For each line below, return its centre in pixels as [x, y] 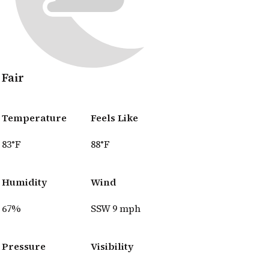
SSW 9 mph [116, 208]
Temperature [34, 118]
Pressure [24, 246]
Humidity [24, 182]
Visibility [112, 246]
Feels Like [114, 118]
